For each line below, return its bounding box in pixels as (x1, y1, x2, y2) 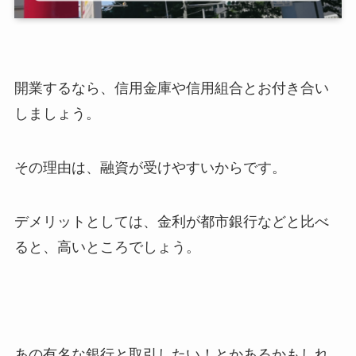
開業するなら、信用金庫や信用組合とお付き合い (14, 79, 329, 96)
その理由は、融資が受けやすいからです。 (14, 159, 286, 176)
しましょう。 (14, 105, 100, 122)
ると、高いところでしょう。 (14, 238, 200, 255)
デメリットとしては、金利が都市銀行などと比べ (14, 213, 329, 230)
